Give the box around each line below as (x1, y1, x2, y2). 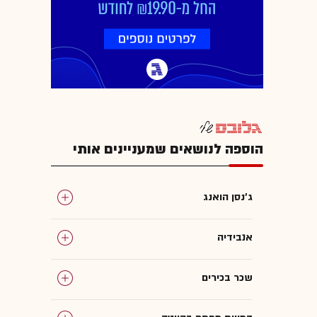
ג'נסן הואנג (203, 190, 253, 204)
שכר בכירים (202, 270, 253, 284)
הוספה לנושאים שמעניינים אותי (73, 139, 263, 158)
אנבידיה (217, 230, 253, 244)
